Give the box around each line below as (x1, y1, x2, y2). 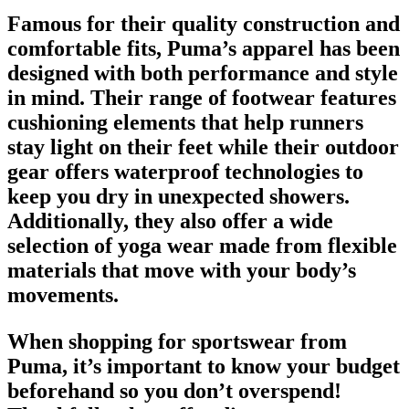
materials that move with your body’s (7, 257, 356, 282)
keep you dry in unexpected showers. (7, 184, 350, 208)
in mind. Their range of (7, 85, 226, 110)
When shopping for (7, 329, 192, 353)
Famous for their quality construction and (7, 11, 400, 36)
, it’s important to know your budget (62, 353, 400, 378)
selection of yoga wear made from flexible (7, 233, 397, 257)
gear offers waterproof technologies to (7, 159, 363, 184)
